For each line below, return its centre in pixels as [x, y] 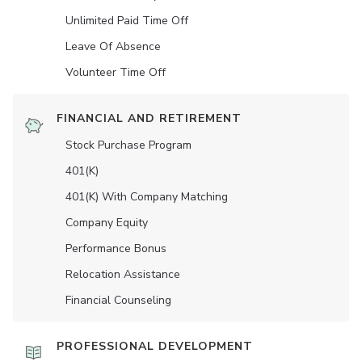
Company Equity [107, 223]
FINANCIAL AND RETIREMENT [149, 119]
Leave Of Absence [113, 47]
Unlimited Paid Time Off [127, 21]
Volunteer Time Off [116, 73]
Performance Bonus [116, 249]
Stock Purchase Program [128, 145]
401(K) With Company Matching [147, 197]
